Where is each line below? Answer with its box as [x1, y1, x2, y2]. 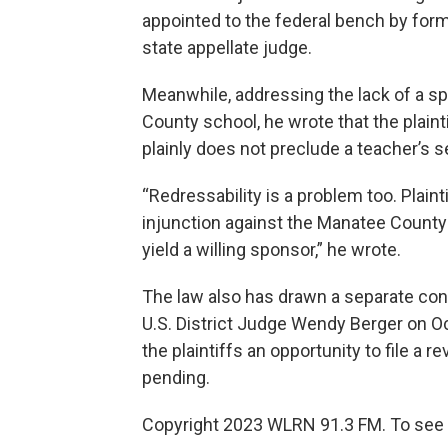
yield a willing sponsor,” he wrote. [142, 238, 401, 260]
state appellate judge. [142, 36, 312, 58]
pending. [142, 366, 210, 388]
